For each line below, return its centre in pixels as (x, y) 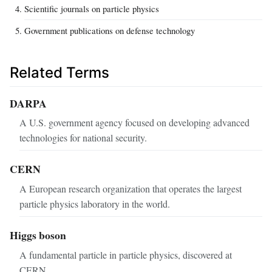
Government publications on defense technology (110, 31)
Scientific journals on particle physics (92, 9)
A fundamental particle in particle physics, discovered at (126, 255)
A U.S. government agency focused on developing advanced (134, 123)
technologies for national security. (83, 138)
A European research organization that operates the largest (131, 189)
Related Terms (59, 73)
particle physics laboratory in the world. (95, 204)
